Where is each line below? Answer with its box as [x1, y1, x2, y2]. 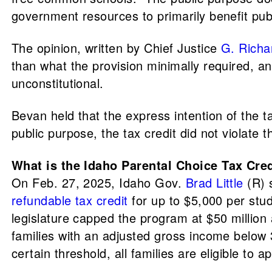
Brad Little [185, 174, 243, 191]
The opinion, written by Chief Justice [11, 39, 221, 56]
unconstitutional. [11, 74, 108, 92]
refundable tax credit [11, 191, 128, 209]
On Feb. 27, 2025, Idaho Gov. [11, 174, 186, 191]
